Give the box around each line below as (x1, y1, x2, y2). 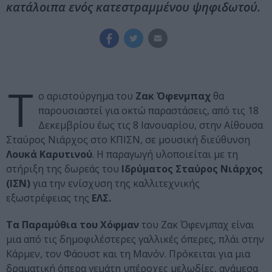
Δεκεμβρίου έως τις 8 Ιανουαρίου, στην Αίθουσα (38, 118, 263, 132)
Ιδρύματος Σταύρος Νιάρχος (119, 162, 263, 176)
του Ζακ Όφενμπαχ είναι (139, 218, 254, 232)
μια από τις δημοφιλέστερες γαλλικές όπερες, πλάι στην (6, 233, 264, 246)
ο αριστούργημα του (38, 89, 133, 103)
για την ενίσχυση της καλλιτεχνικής (30, 177, 200, 191)
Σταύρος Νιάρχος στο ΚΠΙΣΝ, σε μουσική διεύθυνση (6, 133, 250, 147)
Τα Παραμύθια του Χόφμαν (6, 218, 139, 232)
